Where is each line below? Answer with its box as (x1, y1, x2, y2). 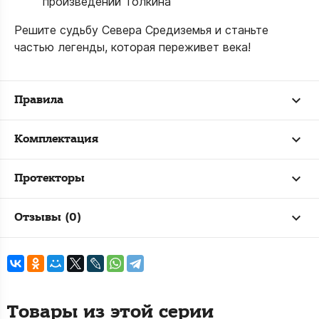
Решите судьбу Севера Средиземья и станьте (14, 23, 268, 37)
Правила (14, 93, 63, 108)
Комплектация (14, 132, 98, 147)
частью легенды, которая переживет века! (14, 40, 251, 54)
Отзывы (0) (14, 210, 81, 225)
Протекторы (14, 171, 85, 186)
